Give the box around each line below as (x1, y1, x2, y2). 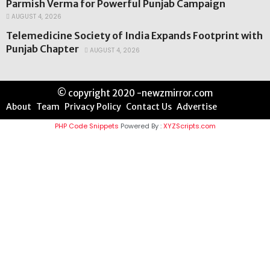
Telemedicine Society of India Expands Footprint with (6, 30, 263, 42)
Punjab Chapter (6, 43, 79, 55)
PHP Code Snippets (54, 121, 119, 131)
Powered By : (118, 121, 163, 131)
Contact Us (126, 101, 172, 113)
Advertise (177, 101, 217, 113)
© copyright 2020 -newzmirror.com (57, 87, 213, 99)
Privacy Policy (64, 101, 121, 113)
